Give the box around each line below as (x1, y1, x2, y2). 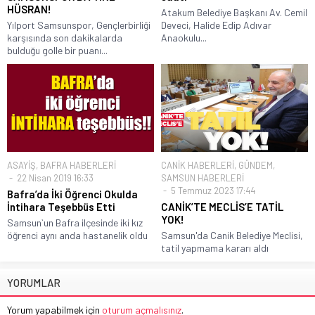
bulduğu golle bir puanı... (7, 44, 108, 56)
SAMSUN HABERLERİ (161, 172, 244, 184)
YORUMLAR (7, 276, 60, 289)
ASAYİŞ (7, 159, 36, 171)
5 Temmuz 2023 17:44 (169, 184, 255, 196)
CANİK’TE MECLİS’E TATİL (161, 200, 283, 213)
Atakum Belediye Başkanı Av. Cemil (161, 6, 307, 18)
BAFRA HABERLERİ (40, 159, 116, 171)
